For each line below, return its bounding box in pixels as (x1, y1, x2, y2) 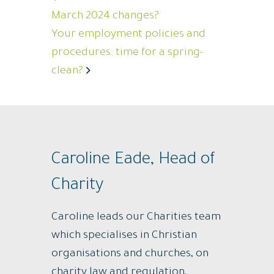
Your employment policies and (51, 28, 206, 41)
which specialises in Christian (51, 229, 197, 242)
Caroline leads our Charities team (51, 211, 221, 224)
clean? (51, 65, 83, 78)
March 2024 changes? (51, 10, 159, 23)
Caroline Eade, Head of (51, 151, 215, 170)
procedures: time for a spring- (51, 46, 203, 59)
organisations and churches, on (51, 248, 209, 261)
